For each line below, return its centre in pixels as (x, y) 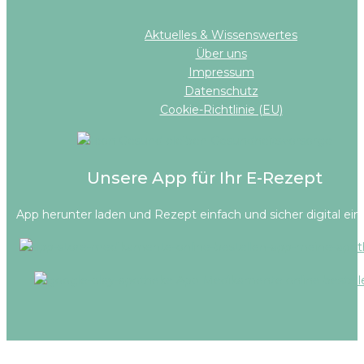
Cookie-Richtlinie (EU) (221, 110)
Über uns (221, 54)
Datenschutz (221, 91)
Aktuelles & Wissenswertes (221, 35)
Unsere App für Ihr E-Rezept (205, 178)
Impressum (221, 73)
